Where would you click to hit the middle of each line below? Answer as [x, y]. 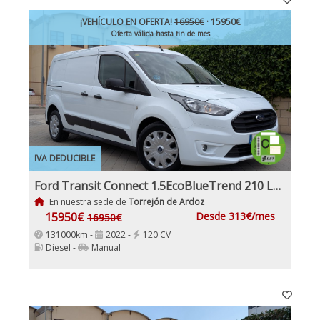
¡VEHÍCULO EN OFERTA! [127, 21]
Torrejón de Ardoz [166, 201]
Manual [106, 247]
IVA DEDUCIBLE [65, 158]
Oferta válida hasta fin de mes [160, 33]
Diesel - [62, 247]
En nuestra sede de [87, 201]
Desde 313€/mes [235, 216]
